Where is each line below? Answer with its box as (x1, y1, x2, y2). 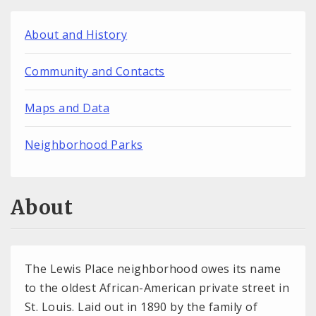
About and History (25, 26, 128, 42)
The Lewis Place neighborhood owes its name (25, 261, 281, 277)
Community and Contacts (25, 63, 165, 79)
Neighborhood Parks (25, 136, 143, 152)
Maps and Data (25, 99, 110, 116)
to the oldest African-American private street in (25, 280, 290, 296)
